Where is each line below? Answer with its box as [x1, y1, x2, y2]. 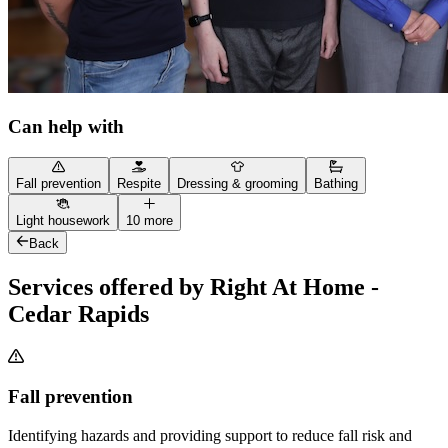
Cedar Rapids [8, 300, 149, 327]
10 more [126, 213, 173, 229]
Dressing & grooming [177, 176, 298, 192]
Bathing [314, 176, 358, 192]
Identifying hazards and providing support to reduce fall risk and [8, 427, 412, 445]
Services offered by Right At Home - [8, 273, 379, 300]
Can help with [8, 116, 124, 138]
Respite [117, 176, 161, 192]
